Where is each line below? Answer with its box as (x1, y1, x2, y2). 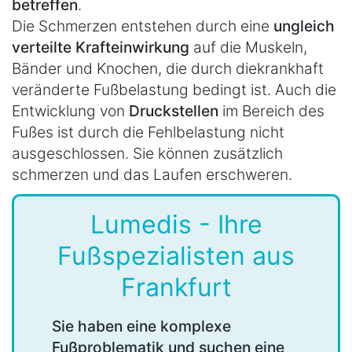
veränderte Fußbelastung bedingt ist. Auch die (12, 79, 336, 99)
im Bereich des (222, 101, 324, 120)
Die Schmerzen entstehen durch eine (12, 16, 273, 35)
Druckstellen (129, 101, 222, 120)
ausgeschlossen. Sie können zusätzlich (12, 143, 283, 163)
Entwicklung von (12, 101, 129, 120)
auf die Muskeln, (189, 37, 307, 57)
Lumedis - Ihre (90, 208, 262, 240)
